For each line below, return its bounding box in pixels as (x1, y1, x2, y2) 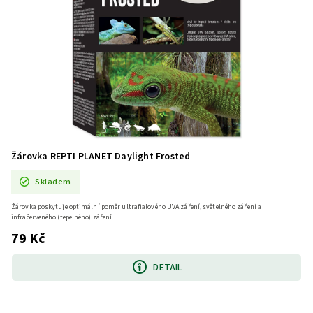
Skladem (35, 175, 71, 188)
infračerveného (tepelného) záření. (11, 212, 114, 223)
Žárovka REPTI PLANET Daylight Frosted (11, 150, 191, 163)
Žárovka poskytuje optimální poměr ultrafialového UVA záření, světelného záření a (11, 202, 262, 212)
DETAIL (153, 260, 182, 275)
